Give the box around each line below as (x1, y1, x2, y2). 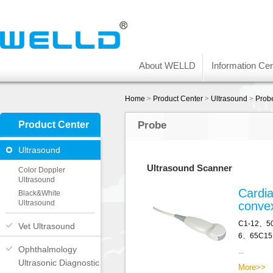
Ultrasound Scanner (147, 163, 232, 174)
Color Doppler (18, 166, 65, 174)
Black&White (18, 189, 60, 197)
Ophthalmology (18, 244, 77, 254)
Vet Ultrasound (18, 221, 75, 231)
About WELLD (139, 60, 196, 71)
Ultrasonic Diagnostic (18, 258, 99, 268)
